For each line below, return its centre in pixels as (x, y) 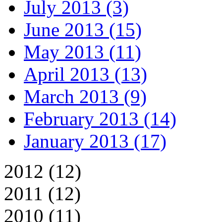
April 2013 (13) (85, 74)
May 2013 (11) (83, 52)
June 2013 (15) (83, 29)
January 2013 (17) (95, 141)
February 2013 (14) (100, 118)
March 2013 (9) (85, 96)
